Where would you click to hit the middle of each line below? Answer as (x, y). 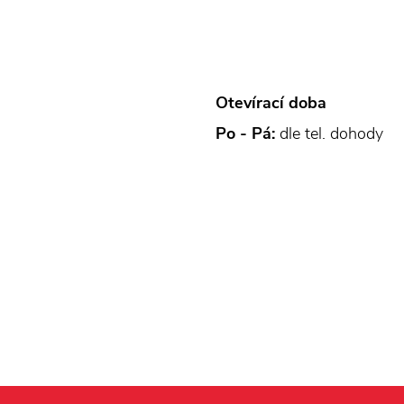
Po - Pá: (245, 133)
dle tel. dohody (329, 133)
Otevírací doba (271, 103)
